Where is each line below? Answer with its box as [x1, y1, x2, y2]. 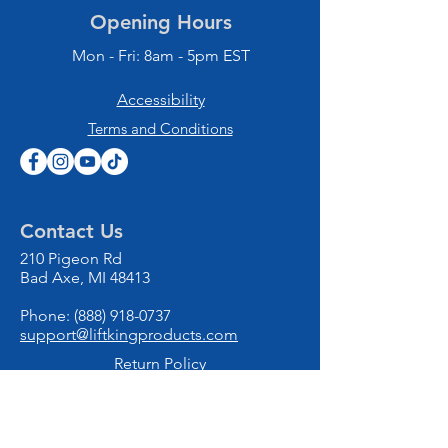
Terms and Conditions [87, 119, 233, 138]
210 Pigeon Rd [20, 249, 122, 268]
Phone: [20, 306, 74, 325]
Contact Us [20, 219, 123, 243]
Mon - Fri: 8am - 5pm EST [71, 46, 250, 65]
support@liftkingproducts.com [20, 325, 238, 344]
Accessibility [116, 90, 205, 109]
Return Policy [114, 354, 206, 373]
